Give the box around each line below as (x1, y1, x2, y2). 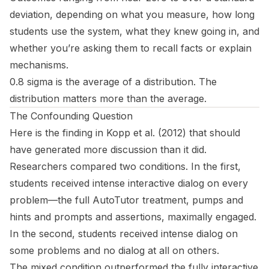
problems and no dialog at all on (34, 244, 187, 257)
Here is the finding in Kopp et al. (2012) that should (10, 127, 240, 139)
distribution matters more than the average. (10, 92, 207, 105)
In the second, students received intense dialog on (10, 228, 238, 240)
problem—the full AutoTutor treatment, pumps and (10, 194, 243, 207)
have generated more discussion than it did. (10, 144, 207, 156)
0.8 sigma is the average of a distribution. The (10, 76, 217, 88)
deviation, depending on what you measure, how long (10, 8, 255, 21)
